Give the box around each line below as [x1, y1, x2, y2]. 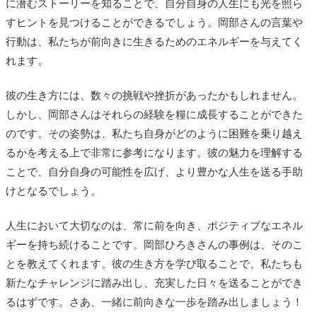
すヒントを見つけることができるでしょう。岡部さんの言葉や [6, 16, 303, 28]
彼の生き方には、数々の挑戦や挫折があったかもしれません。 [6, 89, 303, 101]
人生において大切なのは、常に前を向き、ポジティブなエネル [6, 219, 303, 231]
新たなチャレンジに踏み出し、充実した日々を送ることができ [6, 277, 303, 289]
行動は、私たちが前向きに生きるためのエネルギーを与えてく [6, 35, 303, 47]
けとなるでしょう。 [6, 185, 101, 197]
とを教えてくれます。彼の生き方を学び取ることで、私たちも [6, 258, 303, 270]
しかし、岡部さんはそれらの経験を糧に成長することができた [6, 108, 303, 120]
